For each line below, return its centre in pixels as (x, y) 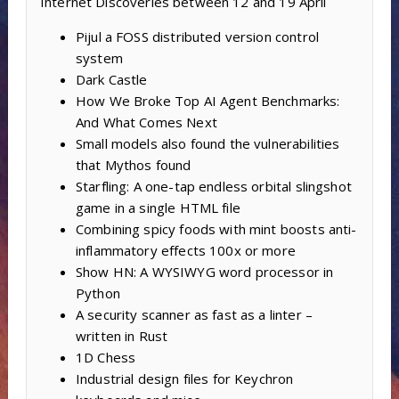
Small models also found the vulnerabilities (208, 144)
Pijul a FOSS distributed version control (197, 37)
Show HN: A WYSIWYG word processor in (204, 272)
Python (98, 293)
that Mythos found (133, 165)
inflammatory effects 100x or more (185, 251)
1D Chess (106, 358)
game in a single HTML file (158, 208)
